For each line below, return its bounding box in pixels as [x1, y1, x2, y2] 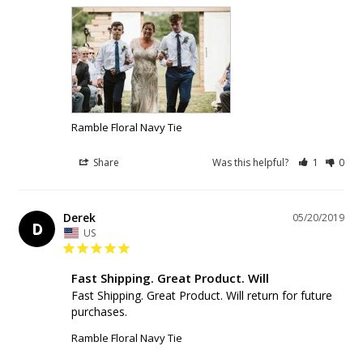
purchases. [71, 304, 127, 320]
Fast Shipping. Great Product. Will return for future [71, 288, 332, 304]
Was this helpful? [212, 156, 292, 170]
